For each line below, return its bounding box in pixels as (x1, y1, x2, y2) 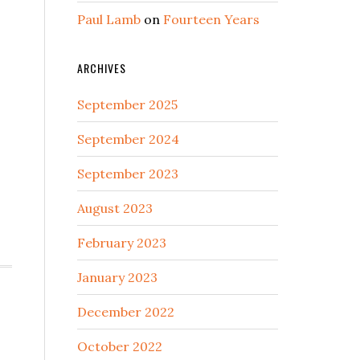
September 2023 (77, 166, 178, 182)
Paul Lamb (77, 11, 141, 27)
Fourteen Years (163, 11, 260, 27)
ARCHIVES (77, 59, 126, 76)
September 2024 (77, 131, 179, 147)
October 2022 (77, 338, 162, 354)
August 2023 (77, 200, 153, 216)
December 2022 (77, 304, 174, 320)
